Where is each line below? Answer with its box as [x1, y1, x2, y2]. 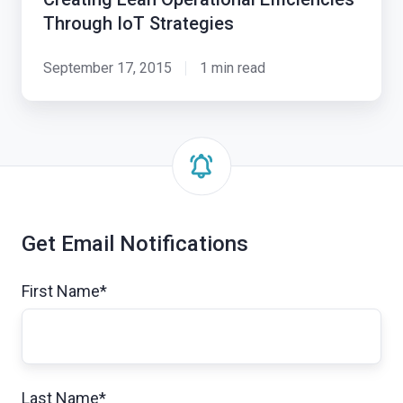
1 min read [199, 58, 265, 76]
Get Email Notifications [22, 230, 248, 256]
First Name [22, 281, 100, 300]
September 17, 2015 [43, 58, 172, 76]
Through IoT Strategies [43, 12, 234, 34]
